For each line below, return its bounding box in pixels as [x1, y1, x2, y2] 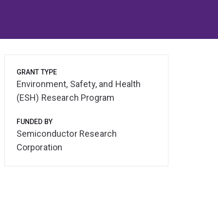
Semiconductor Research [16, 128, 117, 139]
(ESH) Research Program [16, 92, 115, 103]
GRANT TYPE [16, 68, 57, 76]
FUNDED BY [16, 118, 53, 126]
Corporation [16, 142, 63, 153]
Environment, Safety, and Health [16, 79, 141, 90]
